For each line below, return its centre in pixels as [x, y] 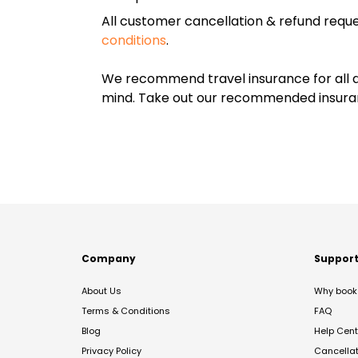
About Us [101, 291]
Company [109, 259]
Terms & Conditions [126, 311]
